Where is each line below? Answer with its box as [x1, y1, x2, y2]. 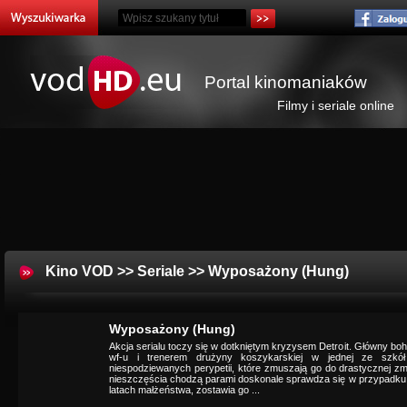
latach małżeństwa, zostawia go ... [109, 384, 260, 395]
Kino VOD [45, 263, 114, 279]
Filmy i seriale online [277, 98, 394, 113]
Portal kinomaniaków [204, 73, 367, 92]
